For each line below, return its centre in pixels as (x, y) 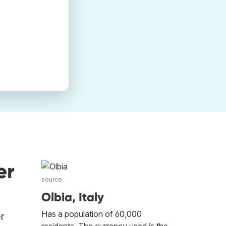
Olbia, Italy (73, 197)
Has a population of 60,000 (92, 214)
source (52, 180)
